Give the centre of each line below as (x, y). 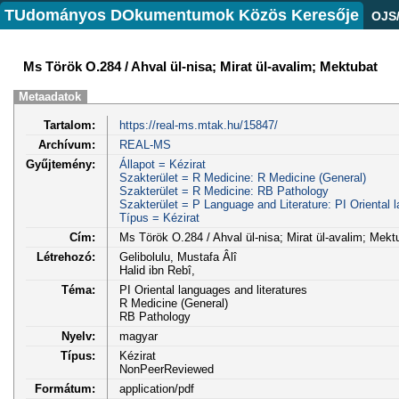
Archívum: (67, 144)
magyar (138, 336)
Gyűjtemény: (61, 164)
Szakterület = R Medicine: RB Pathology (224, 191)
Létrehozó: (66, 256)
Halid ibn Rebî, (157, 270)
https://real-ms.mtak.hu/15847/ (198, 125)
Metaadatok (50, 97)
